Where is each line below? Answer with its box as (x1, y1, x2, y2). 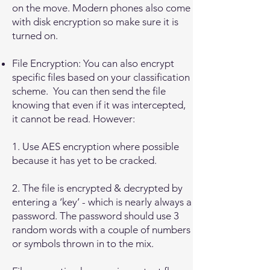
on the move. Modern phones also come (12, 2, 190, 14)
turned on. (12, 30, 58, 42)
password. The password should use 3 (12, 210, 179, 222)
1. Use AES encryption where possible (12, 140, 179, 152)
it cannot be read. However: (12, 113, 135, 125)
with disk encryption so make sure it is (12, 16, 178, 28)
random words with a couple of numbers (12, 224, 190, 236)
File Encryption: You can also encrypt (12, 57, 174, 69)
